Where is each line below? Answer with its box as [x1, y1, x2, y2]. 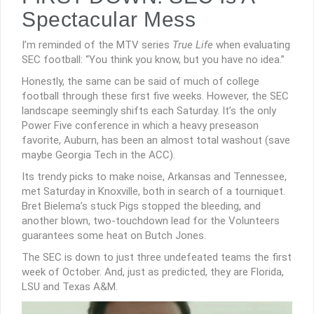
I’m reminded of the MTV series [22, 38, 172, 51]
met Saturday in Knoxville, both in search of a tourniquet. [22, 184, 285, 198]
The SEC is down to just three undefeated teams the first [22, 250, 292, 264]
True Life [172, 38, 213, 51]
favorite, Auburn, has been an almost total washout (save [22, 133, 290, 146]
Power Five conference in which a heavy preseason [22, 118, 259, 132]
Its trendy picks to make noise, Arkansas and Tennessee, [22, 170, 287, 183]
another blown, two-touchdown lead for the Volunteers [22, 214, 280, 227]
